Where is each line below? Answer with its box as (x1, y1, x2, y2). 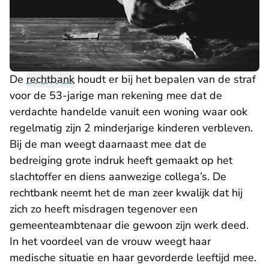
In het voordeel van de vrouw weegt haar (10, 234, 211, 249)
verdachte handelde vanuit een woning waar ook (10, 104, 247, 119)
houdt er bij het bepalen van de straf (74, 72, 256, 87)
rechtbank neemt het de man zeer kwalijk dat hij (10, 186, 243, 201)
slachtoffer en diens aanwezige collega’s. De (10, 169, 226, 184)
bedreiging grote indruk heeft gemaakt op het (10, 153, 232, 168)
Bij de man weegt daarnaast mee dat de (10, 137, 207, 152)
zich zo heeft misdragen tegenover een (10, 202, 198, 217)
